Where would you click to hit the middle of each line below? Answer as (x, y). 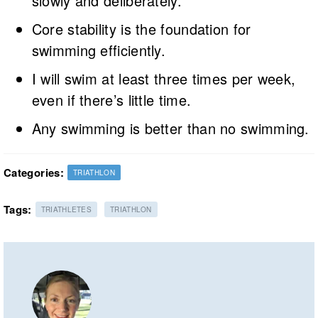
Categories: (34, 172)
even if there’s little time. (111, 99)
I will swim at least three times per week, (164, 78)
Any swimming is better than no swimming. (170, 128)
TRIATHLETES (66, 209)
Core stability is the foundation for (141, 28)
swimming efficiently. (99, 50)
